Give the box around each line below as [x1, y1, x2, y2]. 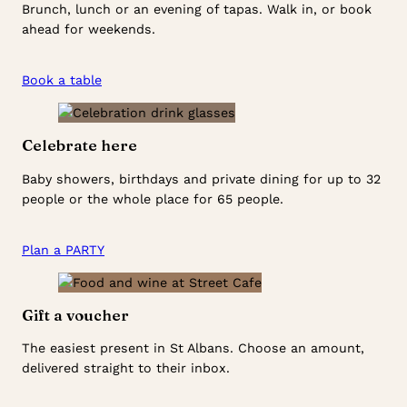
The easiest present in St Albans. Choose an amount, [22, 341, 364, 356]
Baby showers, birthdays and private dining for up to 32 [22, 171, 381, 186]
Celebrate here [22, 135, 137, 154]
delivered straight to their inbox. [22, 361, 230, 376]
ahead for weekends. [22, 21, 155, 36]
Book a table [22, 72, 102, 87]
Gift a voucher [22, 305, 129, 324]
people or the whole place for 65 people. [22, 191, 283, 206]
